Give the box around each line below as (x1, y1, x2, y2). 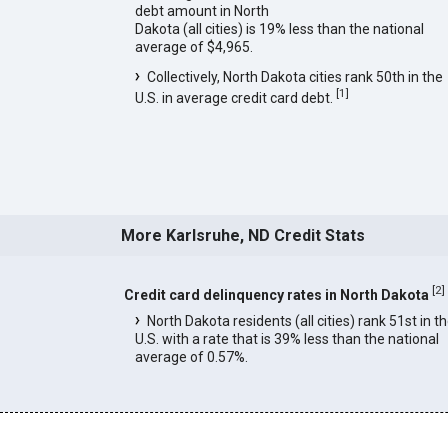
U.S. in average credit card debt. (134, 89, 336, 106)
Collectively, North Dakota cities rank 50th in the (146, 69, 443, 86)
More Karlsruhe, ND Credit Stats (120, 226, 365, 246)
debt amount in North (134, 3, 269, 20)
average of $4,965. (134, 39, 253, 56)
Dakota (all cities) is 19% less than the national (134, 21, 424, 38)
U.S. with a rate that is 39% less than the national (134, 331, 439, 347)
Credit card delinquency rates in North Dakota (123, 287, 429, 303)
